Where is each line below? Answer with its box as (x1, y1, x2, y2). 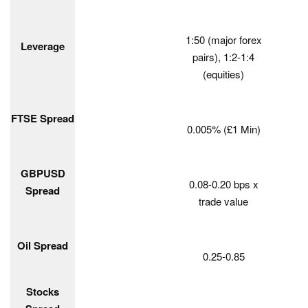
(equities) (203, 67, 244, 81)
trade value (199, 194, 248, 208)
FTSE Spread (11, 111, 74, 126)
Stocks (26, 284, 59, 299)
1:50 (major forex (185, 32, 262, 47)
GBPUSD (20, 166, 65, 181)
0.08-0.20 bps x (188, 177, 258, 191)
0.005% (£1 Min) (186, 122, 261, 136)
